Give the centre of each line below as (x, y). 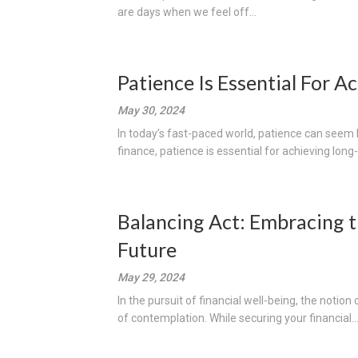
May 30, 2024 (151, 110)
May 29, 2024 (151, 277)
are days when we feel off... (187, 12)
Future (147, 249)
